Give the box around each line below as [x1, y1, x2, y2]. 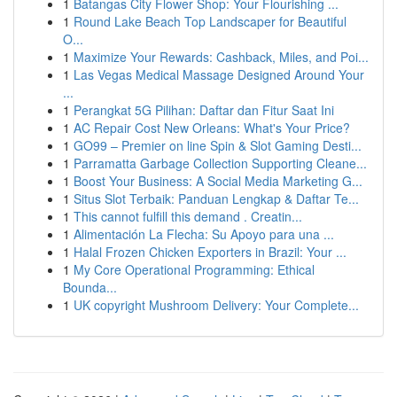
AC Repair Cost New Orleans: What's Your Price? [74, 119, 350, 136]
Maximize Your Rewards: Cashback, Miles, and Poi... [74, 48, 369, 66]
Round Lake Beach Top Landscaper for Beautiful [74, 12, 346, 30]
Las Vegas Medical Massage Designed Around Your [74, 66, 364, 83]
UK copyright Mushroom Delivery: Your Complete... [74, 296, 359, 314]
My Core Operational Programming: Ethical [74, 261, 315, 278]
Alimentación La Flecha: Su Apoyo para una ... [74, 225, 334, 243]
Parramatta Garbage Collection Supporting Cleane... [74, 154, 367, 172]
